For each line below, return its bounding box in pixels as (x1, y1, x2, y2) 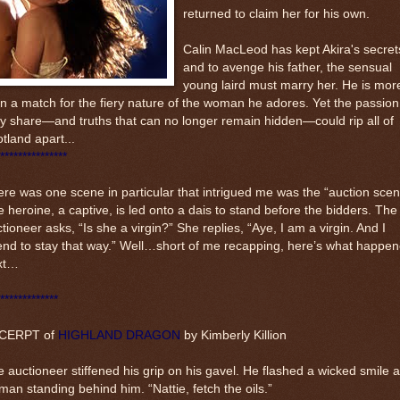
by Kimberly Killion (180, 328, 287, 342)
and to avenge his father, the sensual (183, 60, 392, 74)
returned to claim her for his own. (183, 6, 370, 21)
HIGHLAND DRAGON (58, 328, 180, 342)
